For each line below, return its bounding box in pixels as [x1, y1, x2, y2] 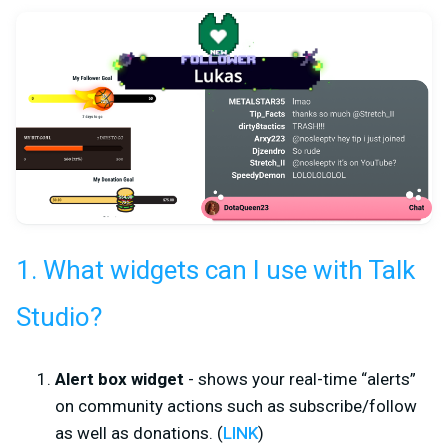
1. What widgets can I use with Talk [16, 251, 415, 290]
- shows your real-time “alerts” [184, 368, 416, 389]
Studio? [16, 298, 102, 337]
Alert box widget [55, 368, 184, 389]
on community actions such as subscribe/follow [55, 395, 417, 416]
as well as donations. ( [55, 422, 223, 443]
